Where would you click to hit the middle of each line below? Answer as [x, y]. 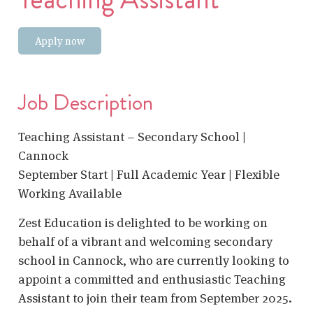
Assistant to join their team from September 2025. [155, 298]
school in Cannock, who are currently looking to [154, 260]
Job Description [86, 102]
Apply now [60, 41]
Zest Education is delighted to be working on [143, 222]
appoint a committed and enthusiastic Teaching [152, 279]
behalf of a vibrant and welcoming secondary [145, 241]
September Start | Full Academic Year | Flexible [149, 175]
